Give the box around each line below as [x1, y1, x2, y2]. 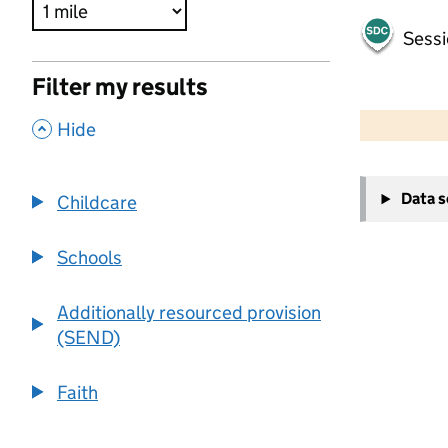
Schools [57, 245, 122, 269]
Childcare [57, 190, 137, 214]
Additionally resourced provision [57, 300, 321, 324]
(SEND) [57, 325, 120, 349]
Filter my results [32, 72, 208, 101]
